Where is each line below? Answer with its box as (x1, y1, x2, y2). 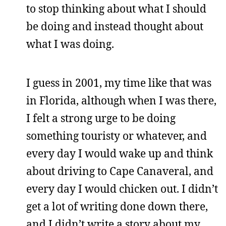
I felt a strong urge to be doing (26, 110, 176, 125)
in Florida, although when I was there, (26, 93, 216, 107)
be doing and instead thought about (26, 19, 203, 33)
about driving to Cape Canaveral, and (26, 163, 213, 178)
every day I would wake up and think (26, 146, 213, 160)
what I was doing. (26, 36, 114, 51)
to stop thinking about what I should (26, 1, 206, 16)
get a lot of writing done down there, (26, 199, 208, 213)
